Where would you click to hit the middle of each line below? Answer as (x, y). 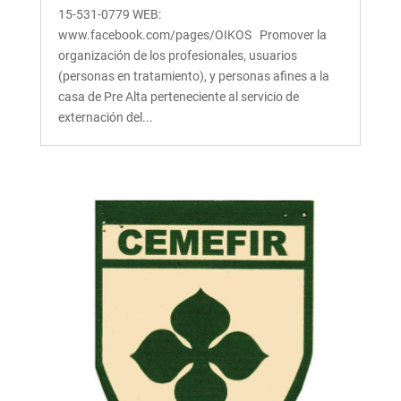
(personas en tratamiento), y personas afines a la (193, 77)
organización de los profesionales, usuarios (177, 56)
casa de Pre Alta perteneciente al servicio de (178, 97)
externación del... (105, 118)
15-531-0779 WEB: (109, 15)
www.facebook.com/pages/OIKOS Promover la (192, 35)
